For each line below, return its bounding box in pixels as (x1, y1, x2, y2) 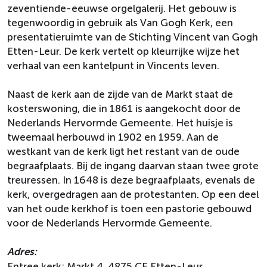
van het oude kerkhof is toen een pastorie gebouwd (7, 203, 252, 215)
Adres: (7, 246, 37, 257)
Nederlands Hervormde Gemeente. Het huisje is (7, 117, 233, 129)
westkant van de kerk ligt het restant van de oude (7, 145, 240, 157)
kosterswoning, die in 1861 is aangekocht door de (7, 103, 241, 114)
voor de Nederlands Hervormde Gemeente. (7, 217, 212, 229)
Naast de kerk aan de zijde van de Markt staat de (7, 88, 233, 100)
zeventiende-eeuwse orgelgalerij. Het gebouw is (7, 2, 237, 14)
